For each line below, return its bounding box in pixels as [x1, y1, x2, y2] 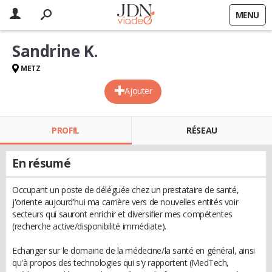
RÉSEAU [186, 124, 217, 136]
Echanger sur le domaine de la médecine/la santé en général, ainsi [12, 245, 255, 256]
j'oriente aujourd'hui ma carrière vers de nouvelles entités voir [12, 196, 239, 208]
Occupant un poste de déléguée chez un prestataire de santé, [12, 184, 239, 195]
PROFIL [52, 124, 80, 136]
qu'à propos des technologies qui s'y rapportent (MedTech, [12, 257, 229, 268]
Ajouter [124, 85, 152, 97]
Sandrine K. [12, 40, 98, 62]
